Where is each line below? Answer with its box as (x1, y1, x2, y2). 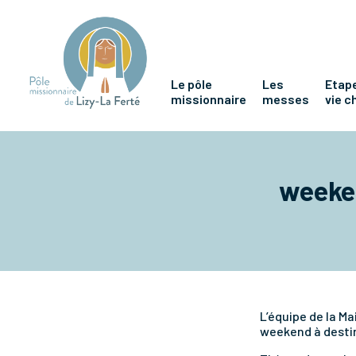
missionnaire (171, 91, 246, 107)
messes (262, 91, 309, 107)
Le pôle (171, 76, 212, 92)
